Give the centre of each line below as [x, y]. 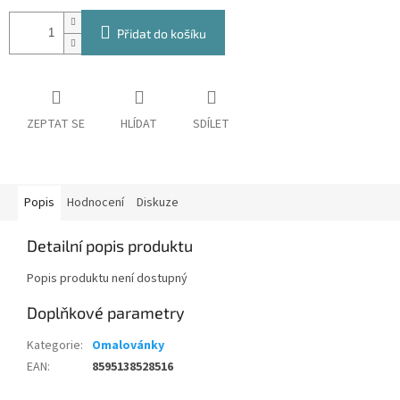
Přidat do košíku [162, 34]
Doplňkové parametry [106, 313]
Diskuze [158, 203]
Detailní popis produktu [110, 246]
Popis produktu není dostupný [107, 279]
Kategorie [54, 346]
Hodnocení [96, 203]
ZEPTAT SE [56, 125]
